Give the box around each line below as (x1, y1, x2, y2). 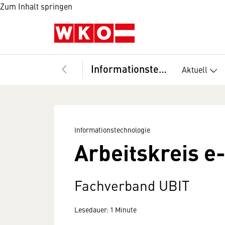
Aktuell (182, 63, 207, 75)
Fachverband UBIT (74, 175, 189, 195)
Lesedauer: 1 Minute (74, 204, 137, 214)
